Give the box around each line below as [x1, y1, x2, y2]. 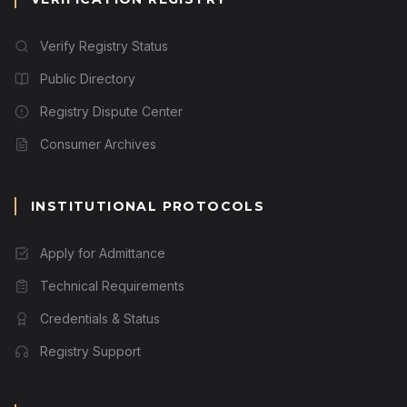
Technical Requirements [40, 277, 184, 293]
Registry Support [40, 342, 141, 359]
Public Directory [40, 70, 135, 86]
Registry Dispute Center [40, 103, 183, 119]
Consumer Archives [40, 135, 156, 152]
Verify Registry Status [40, 37, 168, 54]
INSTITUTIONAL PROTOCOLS [31, 197, 265, 214]
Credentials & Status [40, 310, 160, 326]
